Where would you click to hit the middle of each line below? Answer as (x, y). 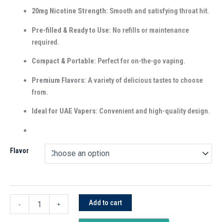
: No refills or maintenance (149, 30)
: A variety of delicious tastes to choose (143, 80)
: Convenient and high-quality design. (153, 111)
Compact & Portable (63, 61)
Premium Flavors (58, 80)
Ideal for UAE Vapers (63, 111)
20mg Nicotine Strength (69, 11)
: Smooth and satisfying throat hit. (157, 11)
